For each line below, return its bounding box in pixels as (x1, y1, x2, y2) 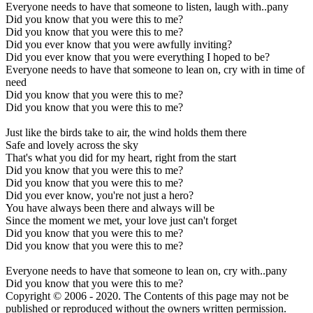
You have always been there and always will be (6, 201, 214, 214)
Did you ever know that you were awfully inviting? (6, 38, 232, 50)
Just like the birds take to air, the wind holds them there (6, 126, 247, 138)
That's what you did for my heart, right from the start (6, 151, 236, 163)
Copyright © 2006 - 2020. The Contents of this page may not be (6, 289, 289, 302)
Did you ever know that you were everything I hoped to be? (6, 50, 270, 63)
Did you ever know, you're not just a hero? (6, 189, 194, 201)
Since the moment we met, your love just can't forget (6, 214, 237, 226)
